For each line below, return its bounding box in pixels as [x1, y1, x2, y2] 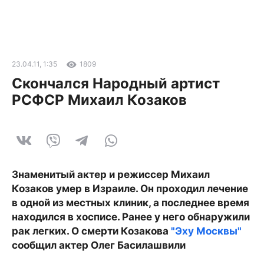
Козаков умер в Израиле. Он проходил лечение [12, 183, 248, 194]
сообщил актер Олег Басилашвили [12, 239, 186, 251]
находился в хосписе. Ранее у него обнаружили [12, 211, 250, 223]
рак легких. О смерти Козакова [12, 225, 171, 237]
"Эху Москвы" [171, 225, 242, 237]
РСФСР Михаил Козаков [12, 91, 187, 108]
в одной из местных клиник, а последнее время [12, 197, 249, 209]
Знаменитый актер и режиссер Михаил [12, 169, 210, 180]
